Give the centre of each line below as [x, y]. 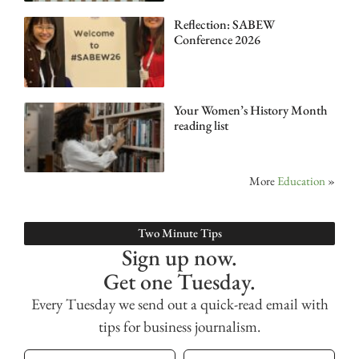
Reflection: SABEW [224, 25]
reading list [201, 125]
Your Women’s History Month [250, 110]
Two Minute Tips [179, 232]
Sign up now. [179, 257]
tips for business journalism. [179, 326]
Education [301, 180]
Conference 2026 [217, 40]
